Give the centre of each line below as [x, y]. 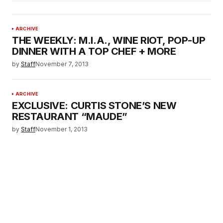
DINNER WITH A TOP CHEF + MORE [94, 51]
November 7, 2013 [62, 64]
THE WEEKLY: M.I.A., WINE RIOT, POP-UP [109, 40]
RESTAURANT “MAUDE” [70, 117]
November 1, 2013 [61, 129]
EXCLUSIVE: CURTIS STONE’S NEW [94, 106]
